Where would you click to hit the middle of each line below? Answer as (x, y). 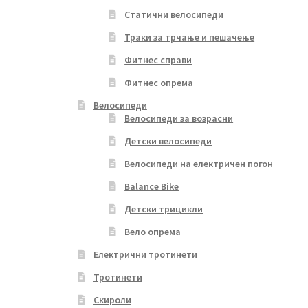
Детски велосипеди (168, 141)
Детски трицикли (164, 209)
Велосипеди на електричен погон (199, 163)
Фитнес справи (158, 59)
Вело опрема (153, 231)
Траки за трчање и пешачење (190, 37)
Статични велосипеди (174, 14)
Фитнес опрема (159, 82)
